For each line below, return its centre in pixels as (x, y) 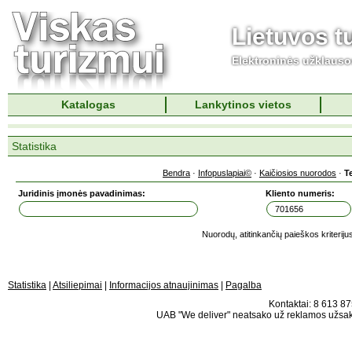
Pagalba (244, 285)
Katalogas (88, 104)
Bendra (176, 173)
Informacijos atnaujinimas (164, 285)
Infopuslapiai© (225, 173)
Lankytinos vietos (243, 104)
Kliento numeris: (300, 193)
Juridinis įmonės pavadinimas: (82, 193)
